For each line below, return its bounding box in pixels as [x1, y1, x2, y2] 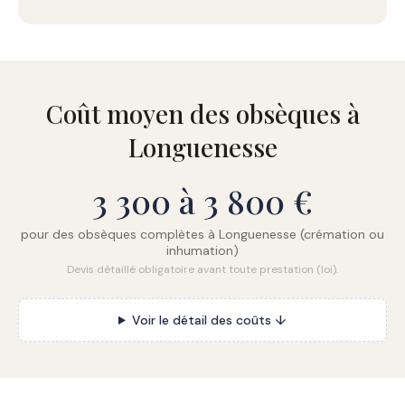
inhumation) [166, 242, 239, 259]
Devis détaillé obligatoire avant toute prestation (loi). [67, 262, 338, 277]
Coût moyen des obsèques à [45, 97, 360, 130]
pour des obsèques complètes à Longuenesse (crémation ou [21, 226, 384, 242]
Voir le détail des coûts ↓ [131, 312, 287, 328]
